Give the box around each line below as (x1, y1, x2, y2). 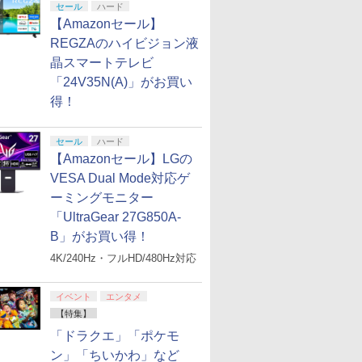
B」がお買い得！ (50, 229, 149, 243)
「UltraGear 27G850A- (50, 210, 181, 224)
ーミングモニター (50, 191, 154, 204)
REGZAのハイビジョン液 (50, 36, 199, 50)
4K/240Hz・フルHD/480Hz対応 (50, 252, 196, 264)
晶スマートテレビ (50, 56, 154, 69)
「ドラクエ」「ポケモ (50, 329, 179, 343)
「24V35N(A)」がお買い (50, 75, 192, 89)
